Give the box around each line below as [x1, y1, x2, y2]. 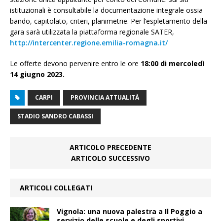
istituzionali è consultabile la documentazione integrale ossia [10, 5, 203, 15]
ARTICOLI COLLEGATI [20, 183, 92, 193]
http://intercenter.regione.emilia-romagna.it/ [10, 38, 168, 48]
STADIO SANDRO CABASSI [17, 112, 93, 121]
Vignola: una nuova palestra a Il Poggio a [57, 207, 202, 217]
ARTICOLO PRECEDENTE [70, 143, 151, 152]
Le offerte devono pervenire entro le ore [10, 59, 139, 69]
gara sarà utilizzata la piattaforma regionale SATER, [10, 27, 174, 37]
